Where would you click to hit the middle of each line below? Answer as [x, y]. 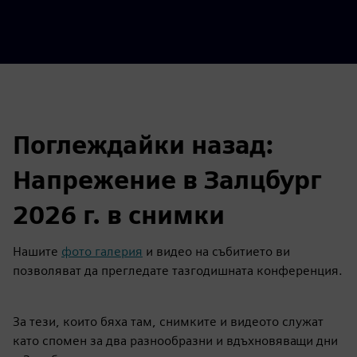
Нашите [37, 251]
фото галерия [102, 251]
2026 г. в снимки [119, 214]
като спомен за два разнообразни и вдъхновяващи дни [175, 340]
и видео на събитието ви [216, 251]
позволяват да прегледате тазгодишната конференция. [178, 270]
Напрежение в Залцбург [167, 179]
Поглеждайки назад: [143, 144]
